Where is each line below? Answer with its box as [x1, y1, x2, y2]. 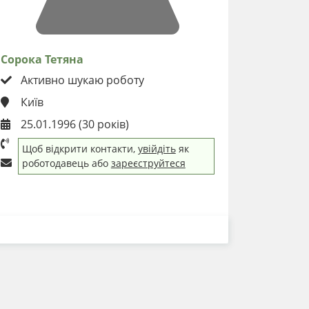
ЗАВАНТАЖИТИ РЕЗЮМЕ [39, 221, 176, 237]
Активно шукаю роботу [18, 72, 144, 88]
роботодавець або [21, 157, 111, 170]
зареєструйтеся [110, 157, 186, 170]
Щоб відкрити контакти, [21, 142, 138, 156]
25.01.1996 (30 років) [18, 116, 129, 132]
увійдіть [137, 142, 176, 156]
